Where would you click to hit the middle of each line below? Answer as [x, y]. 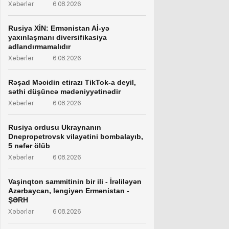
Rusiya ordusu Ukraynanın [55, 127]
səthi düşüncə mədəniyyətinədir [64, 91]
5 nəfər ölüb [29, 145]
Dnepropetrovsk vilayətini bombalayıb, [76, 136]
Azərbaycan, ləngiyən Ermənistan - [69, 190]
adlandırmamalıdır [39, 46]
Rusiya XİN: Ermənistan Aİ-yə [59, 28]
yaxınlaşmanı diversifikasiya [58, 37]
